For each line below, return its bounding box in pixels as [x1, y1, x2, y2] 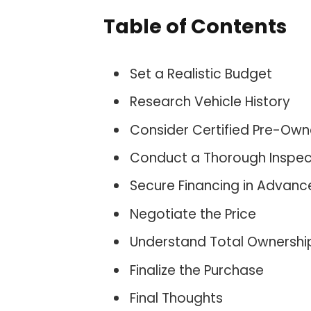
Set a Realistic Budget [130, 65, 273, 83]
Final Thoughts [130, 288, 224, 308]
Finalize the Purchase [130, 260, 264, 280]
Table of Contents [103, 12, 287, 41]
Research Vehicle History [130, 92, 291, 112]
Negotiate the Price [130, 204, 257, 224]
